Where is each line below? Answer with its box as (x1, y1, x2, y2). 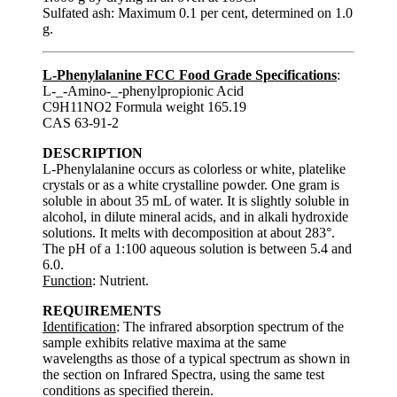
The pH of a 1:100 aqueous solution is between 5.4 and (43, 240, 352, 256)
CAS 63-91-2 (43, 114, 119, 130)
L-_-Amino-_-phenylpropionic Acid (43, 82, 244, 98)
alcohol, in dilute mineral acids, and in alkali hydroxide (43, 208, 348, 224)
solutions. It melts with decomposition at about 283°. (43, 224, 335, 240)
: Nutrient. (92, 272, 149, 288)
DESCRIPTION (43, 144, 143, 160)
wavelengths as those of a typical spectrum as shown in (43, 350, 350, 366)
